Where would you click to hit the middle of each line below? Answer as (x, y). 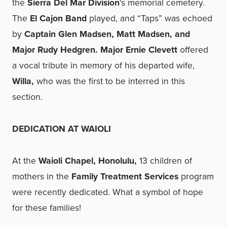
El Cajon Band (58, 18)
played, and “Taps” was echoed (149, 18)
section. (27, 97)
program (196, 176)
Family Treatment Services (125, 176)
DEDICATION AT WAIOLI (62, 129)
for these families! (47, 208)
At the (24, 161)
